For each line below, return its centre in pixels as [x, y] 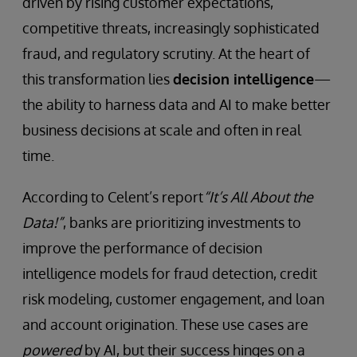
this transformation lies [98, 79]
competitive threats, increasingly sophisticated [171, 28]
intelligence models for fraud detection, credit [170, 273]
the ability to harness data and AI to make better [177, 104]
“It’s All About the [258, 197]
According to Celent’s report [113, 197]
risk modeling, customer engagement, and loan [173, 299]
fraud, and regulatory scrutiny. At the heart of [166, 53]
